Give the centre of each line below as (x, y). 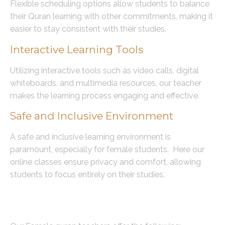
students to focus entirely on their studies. (87, 175)
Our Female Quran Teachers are (101, 194)
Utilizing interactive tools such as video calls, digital (104, 70)
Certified (34, 206)
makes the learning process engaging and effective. (105, 95)
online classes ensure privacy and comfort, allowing (105, 162)
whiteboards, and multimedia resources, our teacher (106, 83)
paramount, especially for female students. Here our (107, 150)
